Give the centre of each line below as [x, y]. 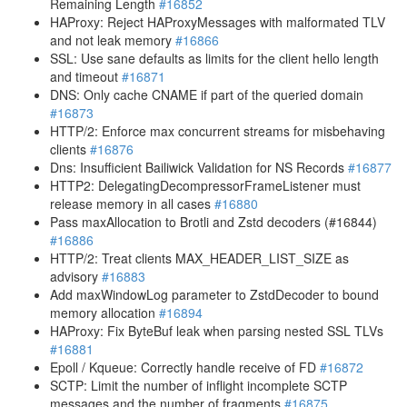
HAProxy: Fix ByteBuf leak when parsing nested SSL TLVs [217, 331]
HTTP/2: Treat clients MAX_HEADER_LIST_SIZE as [199, 258]
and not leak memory [113, 40]
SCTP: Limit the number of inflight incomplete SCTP [199, 385]
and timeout [86, 76]
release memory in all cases [132, 203]
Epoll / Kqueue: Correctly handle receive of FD [185, 367]
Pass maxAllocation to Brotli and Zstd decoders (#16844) [213, 222]
